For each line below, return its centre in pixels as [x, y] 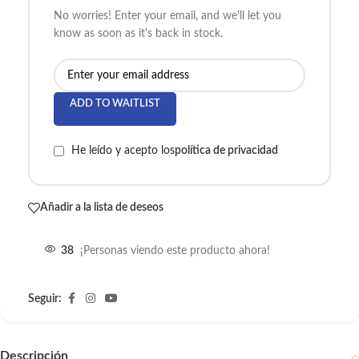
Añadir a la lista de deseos [102, 208]
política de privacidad [226, 151]
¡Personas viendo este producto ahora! [175, 250]
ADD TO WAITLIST [115, 104]
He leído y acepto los [123, 151]
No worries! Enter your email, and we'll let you [167, 16]
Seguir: [45, 298]
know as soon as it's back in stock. [138, 34]
